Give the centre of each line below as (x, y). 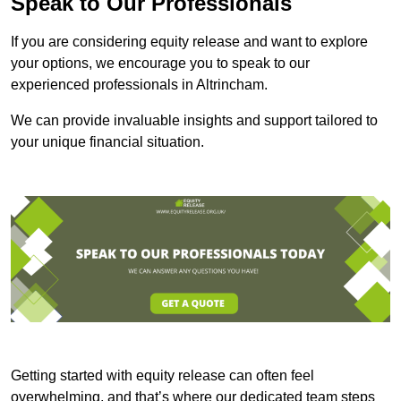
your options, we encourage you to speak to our (160, 64)
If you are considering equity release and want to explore (189, 42)
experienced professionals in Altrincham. (139, 85)
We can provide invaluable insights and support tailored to (194, 121)
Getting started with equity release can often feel (162, 376)
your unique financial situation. (107, 142)
